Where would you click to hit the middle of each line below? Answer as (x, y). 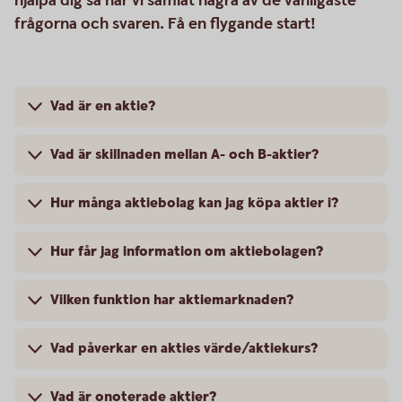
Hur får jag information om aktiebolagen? (187, 252)
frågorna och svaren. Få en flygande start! (165, 24)
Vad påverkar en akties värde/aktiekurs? (184, 349)
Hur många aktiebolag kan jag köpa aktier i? (194, 203)
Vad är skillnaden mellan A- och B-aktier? (184, 155)
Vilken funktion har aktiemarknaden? (172, 300)
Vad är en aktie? (103, 106)
